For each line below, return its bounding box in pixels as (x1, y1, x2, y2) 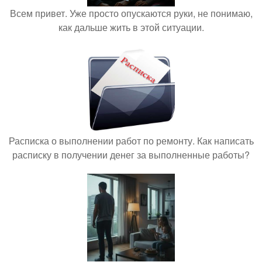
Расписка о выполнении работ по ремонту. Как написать (8, 134, 254, 147)
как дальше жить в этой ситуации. (58, 20, 204, 34)
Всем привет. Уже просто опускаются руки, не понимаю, (9, 6, 253, 20)
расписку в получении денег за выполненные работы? (12, 148, 250, 161)
